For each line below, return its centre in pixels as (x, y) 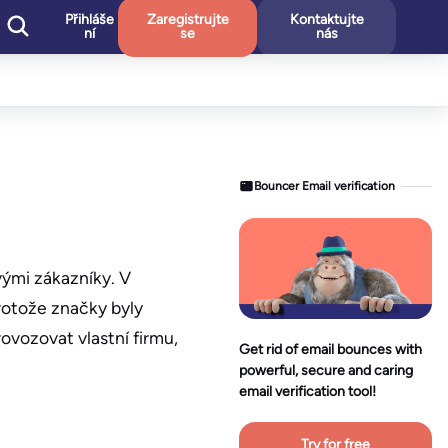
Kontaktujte (326, 19)
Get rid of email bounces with (330, 350)
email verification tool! (307, 392)
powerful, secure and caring (326, 371)
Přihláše (90, 19)
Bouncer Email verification (325, 185)
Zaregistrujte (187, 19)
